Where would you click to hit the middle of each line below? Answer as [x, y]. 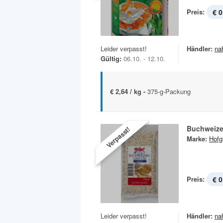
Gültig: [111, 59]
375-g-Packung [169, 92]
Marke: [197, 139]
